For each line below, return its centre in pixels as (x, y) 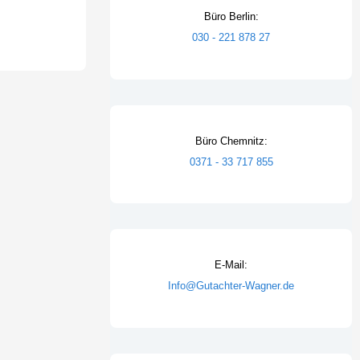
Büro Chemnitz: (231, 141)
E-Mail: (231, 265)
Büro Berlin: (231, 17)
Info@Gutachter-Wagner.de (231, 286)
